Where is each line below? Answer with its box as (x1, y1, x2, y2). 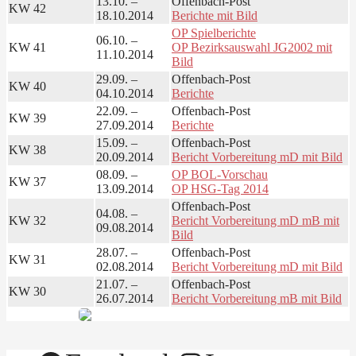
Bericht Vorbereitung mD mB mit (172, 213, 339, 227)
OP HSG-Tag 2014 (172, 181, 269, 195)
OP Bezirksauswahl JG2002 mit (172, 40, 332, 54)
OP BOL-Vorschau (172, 167, 268, 181)
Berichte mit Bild (172, 8, 257, 22)
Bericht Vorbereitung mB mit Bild (172, 291, 342, 305)
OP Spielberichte (172, 25, 256, 40)
